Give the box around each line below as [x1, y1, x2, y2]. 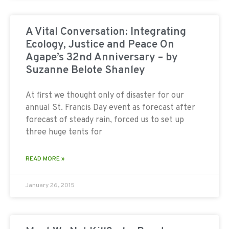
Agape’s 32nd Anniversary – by [26, 50, 178, 64]
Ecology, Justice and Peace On [26, 37, 174, 52]
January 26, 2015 [26, 181, 75, 190]
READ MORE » [26, 154, 64, 163]
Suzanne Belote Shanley [26, 63, 145, 77]
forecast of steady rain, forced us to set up [26, 114, 184, 125]
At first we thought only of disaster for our [26, 90, 184, 101]
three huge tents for [26, 127, 102, 138]
